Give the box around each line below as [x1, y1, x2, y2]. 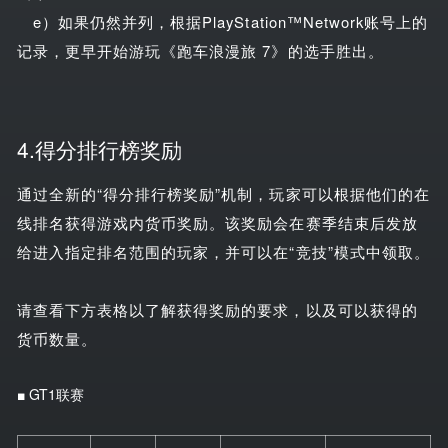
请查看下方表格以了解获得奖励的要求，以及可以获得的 [16, 298, 418, 320]
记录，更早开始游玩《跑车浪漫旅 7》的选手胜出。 [16, 39, 384, 61]
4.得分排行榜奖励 [16, 134, 182, 165]
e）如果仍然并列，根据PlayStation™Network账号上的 [16, 10, 429, 32]
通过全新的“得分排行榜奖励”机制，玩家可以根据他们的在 [16, 182, 430, 204]
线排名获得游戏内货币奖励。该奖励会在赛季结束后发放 [16, 211, 418, 233]
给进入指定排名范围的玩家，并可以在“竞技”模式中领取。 [16, 240, 430, 262]
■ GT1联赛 [16, 383, 84, 404]
